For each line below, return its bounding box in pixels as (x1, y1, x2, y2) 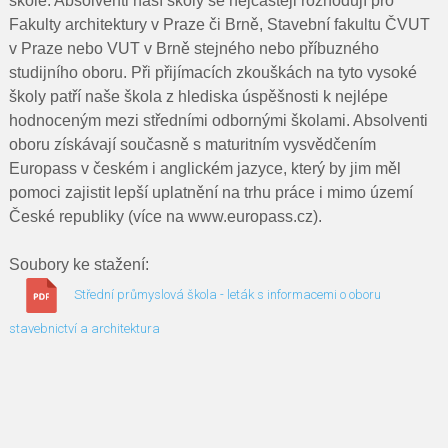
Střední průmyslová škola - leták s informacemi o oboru (73, 286, 381, 302)
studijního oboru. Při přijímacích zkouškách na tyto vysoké (8, 64, 417, 81)
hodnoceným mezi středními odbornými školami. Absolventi (8, 112, 428, 129)
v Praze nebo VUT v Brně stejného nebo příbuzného (8, 40, 379, 57)
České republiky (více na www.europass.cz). (8, 208, 322, 225)
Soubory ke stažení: (8, 256, 149, 273)
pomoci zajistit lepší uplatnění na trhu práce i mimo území (8, 184, 413, 201)
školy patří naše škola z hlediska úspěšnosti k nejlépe (8, 88, 388, 105)
